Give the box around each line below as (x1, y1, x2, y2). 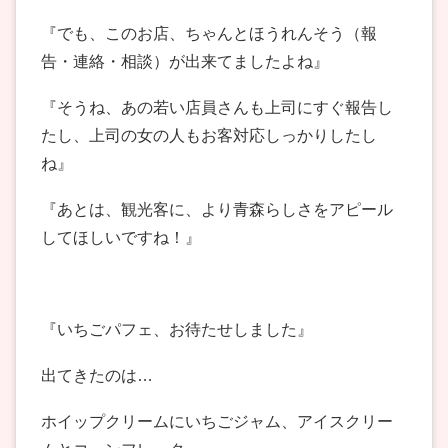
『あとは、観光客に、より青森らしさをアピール (41, 201, 393, 219)
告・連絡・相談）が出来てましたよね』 (41, 53, 329, 71)
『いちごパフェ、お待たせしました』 (41, 321, 313, 339)
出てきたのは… (41, 367, 153, 385)
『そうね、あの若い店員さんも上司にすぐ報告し (41, 99, 393, 117)
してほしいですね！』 (41, 229, 201, 247)
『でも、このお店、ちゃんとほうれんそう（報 (41, 25, 377, 43)
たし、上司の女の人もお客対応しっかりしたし (41, 127, 377, 145)
